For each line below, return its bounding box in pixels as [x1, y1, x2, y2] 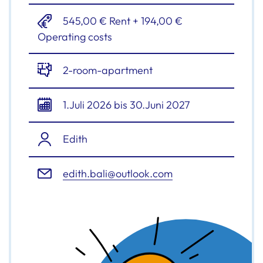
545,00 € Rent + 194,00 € [60, 14, 183, 28]
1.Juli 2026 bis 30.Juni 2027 [60, 97, 190, 112]
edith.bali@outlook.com [63, 167, 173, 181]
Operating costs [38, 29, 112, 43]
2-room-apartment [60, 63, 153, 77]
